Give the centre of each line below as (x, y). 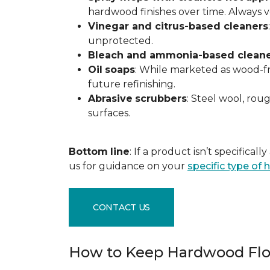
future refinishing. (132, 84)
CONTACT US (122, 207)
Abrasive (110, 99)
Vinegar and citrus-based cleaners (178, 26)
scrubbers (161, 99)
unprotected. (121, 41)
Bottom (88, 152)
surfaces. (109, 113)
